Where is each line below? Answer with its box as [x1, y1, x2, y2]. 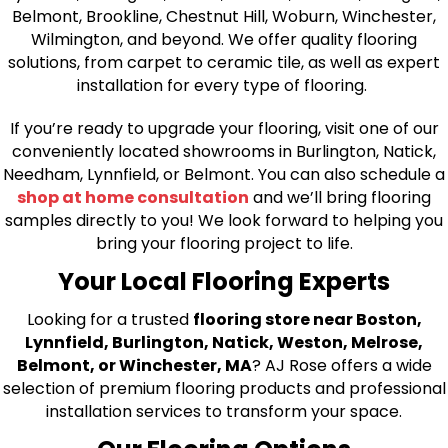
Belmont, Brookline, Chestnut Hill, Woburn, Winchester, [12, 5, 436, 29]
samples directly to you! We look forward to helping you [5, 209, 443, 233]
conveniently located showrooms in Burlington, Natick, [12, 140, 436, 164]
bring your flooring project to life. [95, 232, 353, 256]
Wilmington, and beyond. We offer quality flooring [31, 28, 417, 52]
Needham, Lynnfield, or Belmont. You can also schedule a [3, 163, 445, 187]
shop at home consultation [17, 186, 249, 210]
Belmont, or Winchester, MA [16, 354, 252, 378]
